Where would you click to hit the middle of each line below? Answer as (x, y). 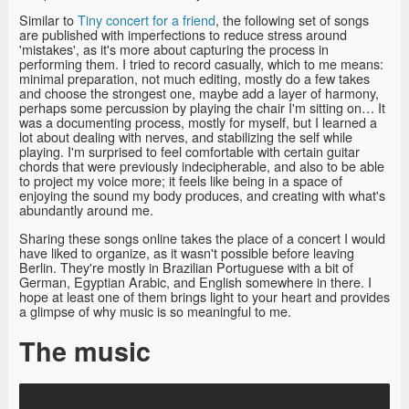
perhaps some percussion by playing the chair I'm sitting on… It (202, 108)
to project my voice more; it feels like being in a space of (181, 181)
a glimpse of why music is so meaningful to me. (155, 310)
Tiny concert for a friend (147, 20)
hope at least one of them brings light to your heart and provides (204, 296)
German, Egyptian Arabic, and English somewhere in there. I (195, 281)
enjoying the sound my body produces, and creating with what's (202, 195)
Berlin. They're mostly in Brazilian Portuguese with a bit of (186, 267)
